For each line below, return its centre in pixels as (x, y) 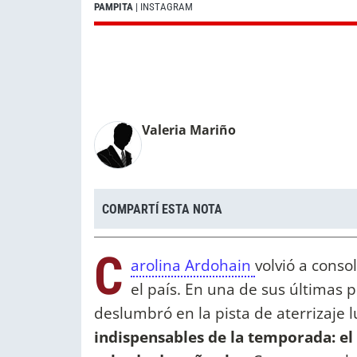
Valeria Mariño (189, 130)
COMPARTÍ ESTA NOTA (162, 209)
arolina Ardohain (193, 265)
